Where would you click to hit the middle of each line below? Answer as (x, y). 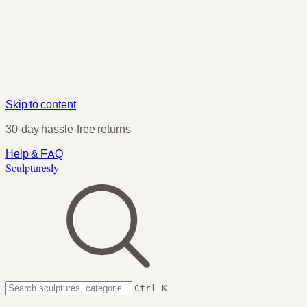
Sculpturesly (32, 168)
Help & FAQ (34, 153)
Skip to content (41, 104)
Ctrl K (151, 288)
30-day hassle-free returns (68, 129)
